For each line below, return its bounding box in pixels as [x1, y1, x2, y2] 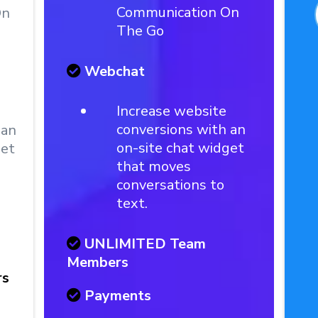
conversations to [116, 175, 225, 194]
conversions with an [116, 120, 246, 139]
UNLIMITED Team [84, 234, 207, 253]
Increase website [116, 102, 227, 121]
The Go [116, 21, 165, 40]
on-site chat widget [116, 138, 245, 158]
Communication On [116, 3, 240, 22]
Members [67, 253, 129, 272]
